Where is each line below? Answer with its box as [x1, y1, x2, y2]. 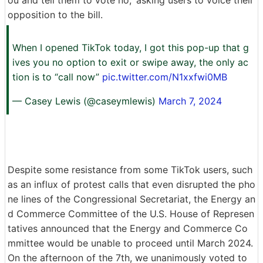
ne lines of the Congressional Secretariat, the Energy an [8, 193, 255, 205]
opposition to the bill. [8, 8, 103, 21]
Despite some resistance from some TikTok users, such [8, 163, 252, 176]
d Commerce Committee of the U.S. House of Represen [8, 207, 254, 220]
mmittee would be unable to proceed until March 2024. [8, 237, 253, 249]
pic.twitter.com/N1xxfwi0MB [102, 70, 227, 83]
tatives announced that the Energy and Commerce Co [8, 222, 248, 234]
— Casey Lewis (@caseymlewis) [12, 95, 159, 107]
